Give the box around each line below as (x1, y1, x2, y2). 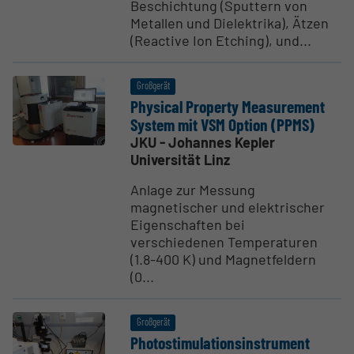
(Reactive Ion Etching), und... (130, 31, 312, 49)
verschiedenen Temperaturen (130, 232, 318, 250)
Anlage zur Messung (130, 180, 256, 198)
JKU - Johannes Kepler (130, 133, 276, 151)
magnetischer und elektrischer (130, 198, 326, 216)
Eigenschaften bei (130, 215, 246, 233)
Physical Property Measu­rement (130, 96, 326, 116)
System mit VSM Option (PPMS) (130, 114, 315, 134)
